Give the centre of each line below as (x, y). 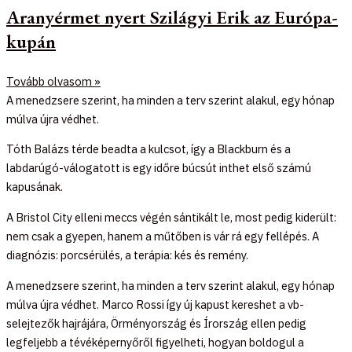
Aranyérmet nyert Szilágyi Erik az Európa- (172, 16)
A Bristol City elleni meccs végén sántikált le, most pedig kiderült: (171, 218)
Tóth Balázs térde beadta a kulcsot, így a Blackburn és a (148, 149)
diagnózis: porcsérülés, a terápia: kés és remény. (127, 255)
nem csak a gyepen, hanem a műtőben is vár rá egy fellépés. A (163, 236)
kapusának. (35, 187)
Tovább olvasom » (53, 81)
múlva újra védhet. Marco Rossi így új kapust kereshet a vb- (155, 304)
